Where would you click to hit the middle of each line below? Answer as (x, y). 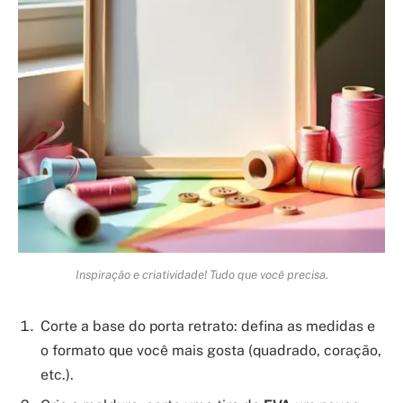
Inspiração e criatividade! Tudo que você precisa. (201, 275)
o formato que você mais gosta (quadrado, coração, (211, 351)
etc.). (57, 375)
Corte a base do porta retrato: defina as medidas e (208, 327)
